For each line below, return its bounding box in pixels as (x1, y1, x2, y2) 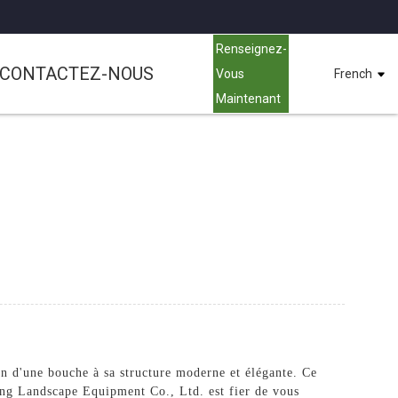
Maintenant (215, 92, 281, 106)
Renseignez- (215, 42, 287, 56)
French (333, 67, 372, 81)
